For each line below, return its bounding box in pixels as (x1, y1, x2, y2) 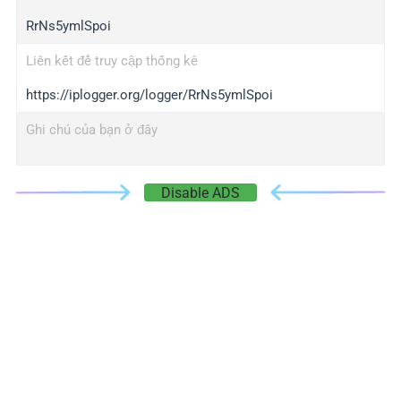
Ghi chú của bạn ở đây (25, 122, 158, 138)
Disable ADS (161, 184, 240, 201)
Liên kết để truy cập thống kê (25, 53, 198, 69)
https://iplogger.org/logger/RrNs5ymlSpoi (25, 87, 273, 103)
